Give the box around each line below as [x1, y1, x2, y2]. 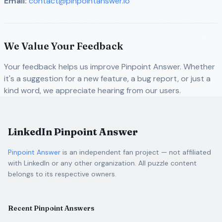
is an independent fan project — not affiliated [62, 148, 211, 157]
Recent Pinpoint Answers [8, 204, 94, 213]
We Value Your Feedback [4, 40, 123, 52]
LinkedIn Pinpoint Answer [8, 125, 138, 138]
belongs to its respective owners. [8, 169, 116, 178]
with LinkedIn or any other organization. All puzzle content [8, 159, 197, 167]
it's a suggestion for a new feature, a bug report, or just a [4, 73, 211, 84]
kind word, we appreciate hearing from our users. [4, 85, 181, 96]
